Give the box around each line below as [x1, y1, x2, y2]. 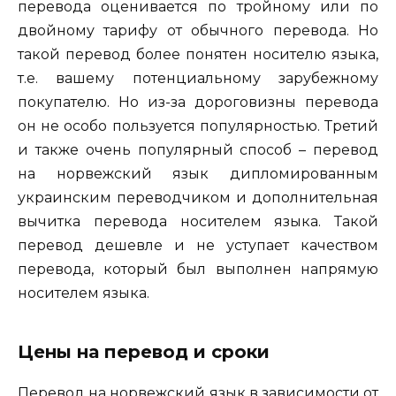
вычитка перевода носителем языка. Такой [18, 213, 378, 231]
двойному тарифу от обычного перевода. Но [18, 22, 378, 40]
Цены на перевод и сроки [18, 341, 270, 363]
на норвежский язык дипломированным [18, 165, 378, 183]
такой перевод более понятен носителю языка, [18, 46, 378, 64]
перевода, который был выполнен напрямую [18, 261, 378, 278]
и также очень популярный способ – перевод [18, 141, 378, 159]
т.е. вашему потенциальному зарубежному [18, 70, 378, 88]
